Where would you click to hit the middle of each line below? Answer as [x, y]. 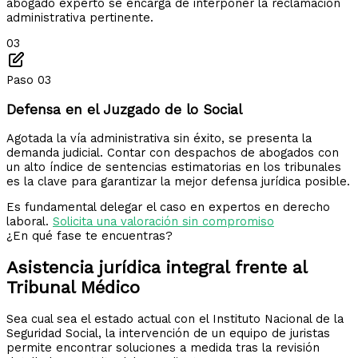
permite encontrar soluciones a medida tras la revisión [163, 348]
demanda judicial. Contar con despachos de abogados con [173, 152]
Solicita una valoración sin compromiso [163, 222]
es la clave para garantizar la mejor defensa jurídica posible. [178, 181]
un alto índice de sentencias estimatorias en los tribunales [174, 167]
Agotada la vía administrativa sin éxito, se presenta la [159, 138]
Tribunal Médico [73, 288]
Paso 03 [29, 80]
